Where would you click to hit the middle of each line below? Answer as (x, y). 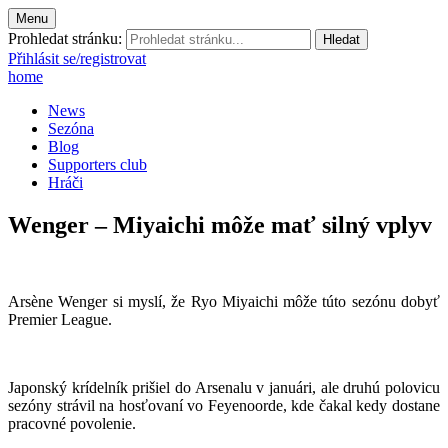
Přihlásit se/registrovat (77, 58)
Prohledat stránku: (65, 38)
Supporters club (97, 164)
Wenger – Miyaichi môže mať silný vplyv (220, 224)
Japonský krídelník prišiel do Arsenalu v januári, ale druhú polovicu (224, 387)
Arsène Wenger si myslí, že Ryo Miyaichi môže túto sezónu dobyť (224, 301)
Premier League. (60, 319)
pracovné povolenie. (72, 423)
